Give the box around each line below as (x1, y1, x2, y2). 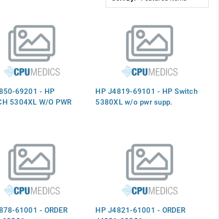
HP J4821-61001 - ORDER (95, 204, 185, 215)
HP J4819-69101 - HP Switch (95, 86, 197, 96)
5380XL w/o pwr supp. (95, 96, 173, 107)
